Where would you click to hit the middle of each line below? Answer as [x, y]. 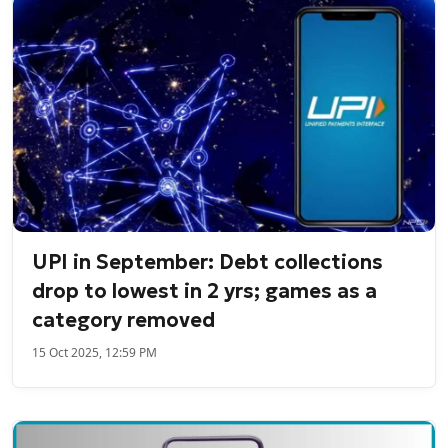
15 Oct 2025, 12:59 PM [95, 352]
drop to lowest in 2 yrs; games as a [205, 290]
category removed [124, 319]
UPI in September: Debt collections [208, 261]
